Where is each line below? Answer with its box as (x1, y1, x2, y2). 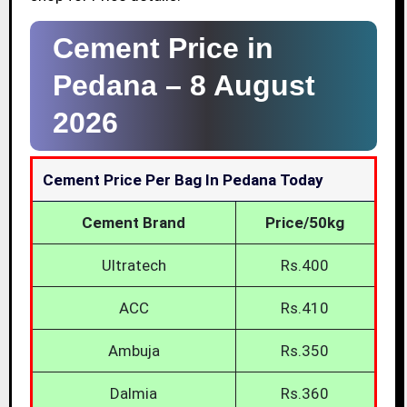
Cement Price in (52, 32, 273, 65)
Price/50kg (265, 213, 345, 233)
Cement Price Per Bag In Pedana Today (42, 171, 323, 190)
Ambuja (107, 342, 160, 361)
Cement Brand (82, 213, 186, 233)
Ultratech (101, 256, 166, 275)
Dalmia (110, 384, 158, 403)
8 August (189, 69, 315, 103)
